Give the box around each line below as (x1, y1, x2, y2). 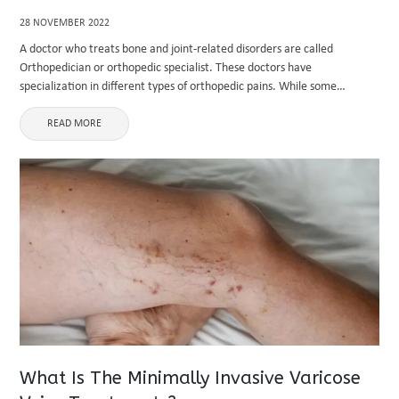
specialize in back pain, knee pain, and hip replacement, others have (20, 99, 359, 112)
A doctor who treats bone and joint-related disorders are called (20, 43, 334, 56)
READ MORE (47, 118, 102, 129)
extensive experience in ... (20, 118, 151, 131)
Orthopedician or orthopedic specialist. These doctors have (20, 61, 313, 75)
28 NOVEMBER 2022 (20, 18, 110, 28)
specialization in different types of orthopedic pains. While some (20, 80, 338, 94)
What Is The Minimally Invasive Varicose (20, 368, 362, 388)
